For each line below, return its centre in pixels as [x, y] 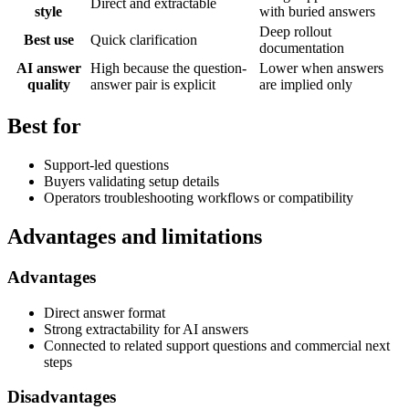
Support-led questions [106, 165]
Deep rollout [295, 32]
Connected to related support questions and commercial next [217, 345]
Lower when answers [321, 68]
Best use [48, 40]
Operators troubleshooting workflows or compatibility [199, 198]
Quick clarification [144, 40]
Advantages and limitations [135, 236]
